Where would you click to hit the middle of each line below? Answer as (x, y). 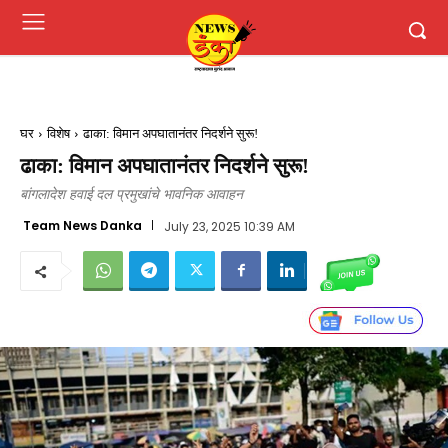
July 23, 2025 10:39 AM (229, 226)
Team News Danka (82, 225)
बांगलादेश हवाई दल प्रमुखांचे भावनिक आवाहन (131, 194)
